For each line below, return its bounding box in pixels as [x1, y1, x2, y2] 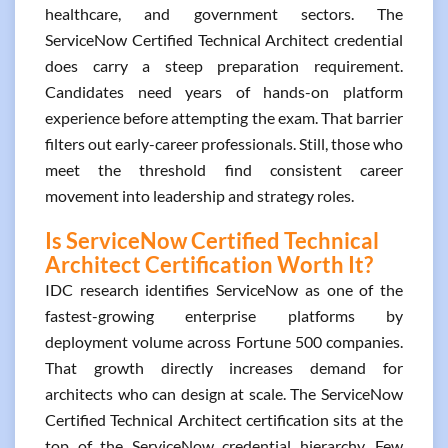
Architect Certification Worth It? [45, 251, 373, 278]
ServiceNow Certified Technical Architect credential [45, 30, 403, 49]
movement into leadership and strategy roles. [45, 186, 354, 205]
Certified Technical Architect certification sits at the [45, 410, 403, 429]
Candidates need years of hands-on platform [45, 82, 403, 101]
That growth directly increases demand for [45, 358, 403, 377]
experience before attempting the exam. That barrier [45, 108, 403, 127]
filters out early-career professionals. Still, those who [45, 134, 403, 153]
